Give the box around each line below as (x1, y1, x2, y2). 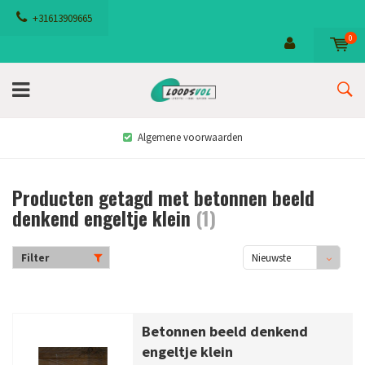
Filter (21, 250, 49, 265)
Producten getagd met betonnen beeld (12, 183, 314, 212)
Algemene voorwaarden (137, 130, 243, 144)
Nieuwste (252, 250, 291, 265)
